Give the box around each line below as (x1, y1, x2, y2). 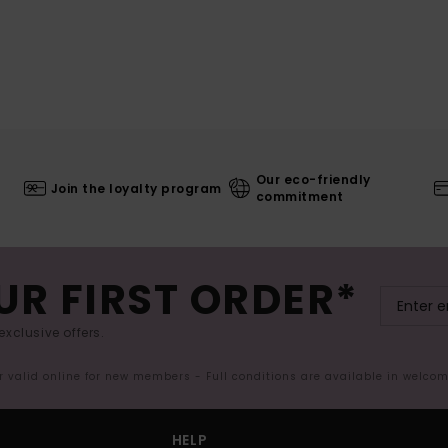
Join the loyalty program (50, 179, 222, 197)
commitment (255, 188, 344, 206)
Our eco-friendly (255, 171, 371, 189)
